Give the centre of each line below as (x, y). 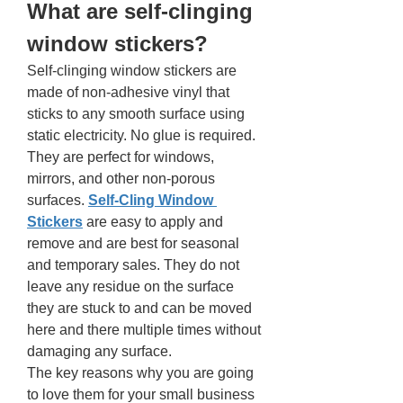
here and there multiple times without (144, 330)
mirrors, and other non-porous (121, 179)
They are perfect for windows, (121, 157)
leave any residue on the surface (130, 287)
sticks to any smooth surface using (136, 114)
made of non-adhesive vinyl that (128, 92)
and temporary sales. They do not (133, 265)
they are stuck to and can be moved (139, 308)
